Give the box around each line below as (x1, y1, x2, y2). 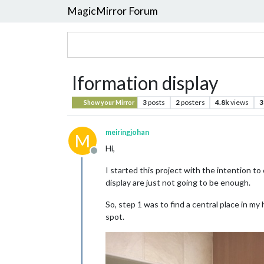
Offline (93, 151, 122, 162)
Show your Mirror (82, 99, 135, 106)
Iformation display (72, 71, 218, 94)
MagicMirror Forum (67, 4, 158, 17)
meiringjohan (105, 128, 149, 137)
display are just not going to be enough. (105, 177, 250, 187)
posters (180, 98, 205, 107)
